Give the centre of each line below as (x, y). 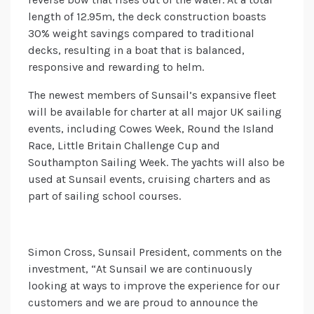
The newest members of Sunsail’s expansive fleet (152, 95)
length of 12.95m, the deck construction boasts (147, 17)
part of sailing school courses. (104, 196)
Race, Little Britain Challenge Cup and (124, 146)
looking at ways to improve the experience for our (154, 286)
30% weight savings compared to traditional (141, 34)
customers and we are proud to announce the (143, 303)
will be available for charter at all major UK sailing (155, 112)
